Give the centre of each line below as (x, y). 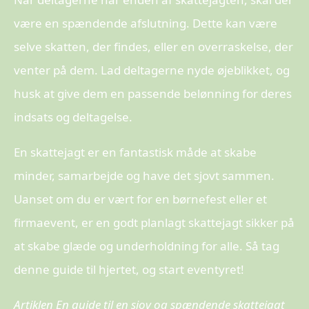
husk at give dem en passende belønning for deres (153, 93)
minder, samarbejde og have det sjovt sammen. (144, 176)
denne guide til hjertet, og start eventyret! (129, 269)
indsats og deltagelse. (73, 117)
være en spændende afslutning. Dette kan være (146, 23)
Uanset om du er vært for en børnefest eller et (140, 199)
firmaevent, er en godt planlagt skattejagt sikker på (154, 222)
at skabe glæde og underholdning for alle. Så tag (147, 246)
